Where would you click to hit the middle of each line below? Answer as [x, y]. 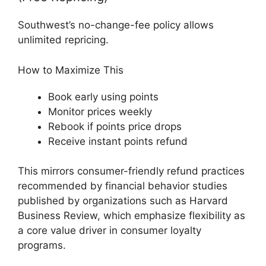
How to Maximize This [71, 70]
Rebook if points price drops [115, 126]
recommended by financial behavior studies [123, 186]
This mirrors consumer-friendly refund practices [131, 171]
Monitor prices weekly [100, 111]
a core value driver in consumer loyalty [110, 230]
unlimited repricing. [63, 40]
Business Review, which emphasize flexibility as [132, 216]
